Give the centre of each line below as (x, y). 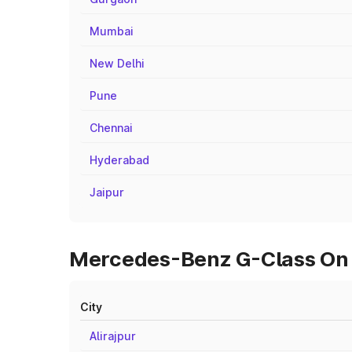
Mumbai (112, 31)
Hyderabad (119, 160)
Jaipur (107, 192)
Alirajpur (113, 336)
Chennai (111, 128)
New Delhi (117, 63)
